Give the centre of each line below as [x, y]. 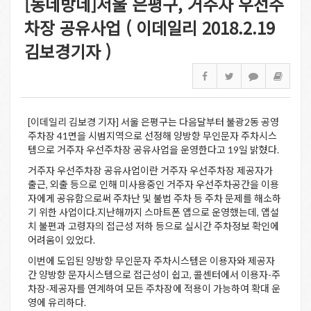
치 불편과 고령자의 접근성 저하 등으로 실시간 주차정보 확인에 [153, 226]
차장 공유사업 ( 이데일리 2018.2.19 [150, 27]
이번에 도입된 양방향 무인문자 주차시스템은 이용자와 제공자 [151, 261]
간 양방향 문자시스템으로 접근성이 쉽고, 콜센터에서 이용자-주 [154, 275]
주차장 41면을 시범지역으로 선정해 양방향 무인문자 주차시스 [152, 136]
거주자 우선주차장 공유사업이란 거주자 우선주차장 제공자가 [150, 170]
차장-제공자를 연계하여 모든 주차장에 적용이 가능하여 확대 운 [154, 288]
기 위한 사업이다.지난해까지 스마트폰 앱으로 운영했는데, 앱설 [153, 212]
